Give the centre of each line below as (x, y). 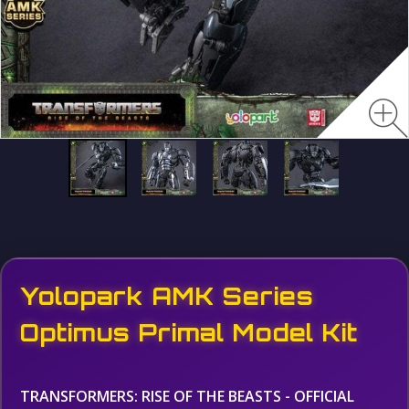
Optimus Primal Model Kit (189, 332)
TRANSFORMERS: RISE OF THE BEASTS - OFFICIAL (187, 396)
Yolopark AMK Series (167, 296)
